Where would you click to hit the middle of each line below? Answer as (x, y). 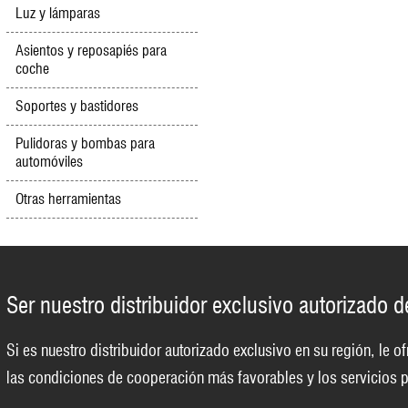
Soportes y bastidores (77, 106)
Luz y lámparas (58, 13)
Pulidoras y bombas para (85, 143)
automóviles (49, 162)
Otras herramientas (68, 199)
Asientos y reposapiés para (91, 51)
